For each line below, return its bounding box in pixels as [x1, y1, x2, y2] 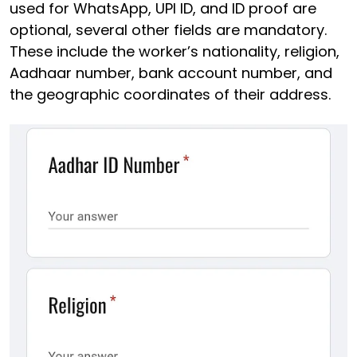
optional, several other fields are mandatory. [10, 20, 327, 40]
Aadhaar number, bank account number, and [10, 63, 332, 83]
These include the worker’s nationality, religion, [10, 41, 339, 61]
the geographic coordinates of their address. [10, 84, 335, 104]
